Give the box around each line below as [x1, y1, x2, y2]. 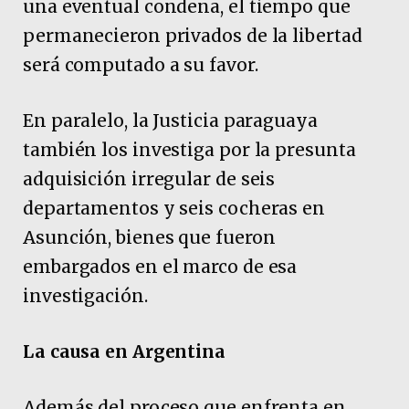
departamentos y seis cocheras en [23, 196, 325, 219]
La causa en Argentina [23, 341, 226, 363]
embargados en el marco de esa [23, 255, 298, 278]
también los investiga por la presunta [23, 138, 356, 161]
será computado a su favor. [23, 53, 258, 76]
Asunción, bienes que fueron [23, 225, 276, 248]
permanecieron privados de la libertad [23, 24, 362, 47]
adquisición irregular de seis [23, 167, 276, 190]
